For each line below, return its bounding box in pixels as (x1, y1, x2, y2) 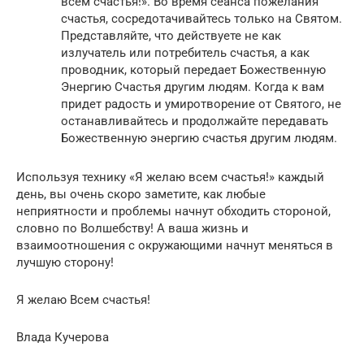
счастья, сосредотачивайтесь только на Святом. (61, 11, 342, 27)
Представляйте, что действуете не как (61, 28, 281, 44)
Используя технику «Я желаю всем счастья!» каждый (16, 170, 324, 185)
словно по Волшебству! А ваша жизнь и (16, 221, 249, 236)
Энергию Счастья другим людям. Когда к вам (61, 80, 324, 95)
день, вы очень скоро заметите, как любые (16, 187, 266, 202)
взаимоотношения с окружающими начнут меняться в (16, 238, 333, 253)
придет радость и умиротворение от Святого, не (61, 97, 341, 112)
